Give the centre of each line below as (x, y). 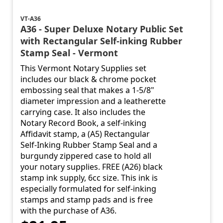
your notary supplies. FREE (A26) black (92, 167)
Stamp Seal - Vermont (69, 53)
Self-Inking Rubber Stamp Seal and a (89, 145)
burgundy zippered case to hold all (86, 156)
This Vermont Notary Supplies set (84, 68)
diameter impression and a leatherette (93, 101)
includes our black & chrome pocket (89, 79)
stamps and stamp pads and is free (87, 200)
